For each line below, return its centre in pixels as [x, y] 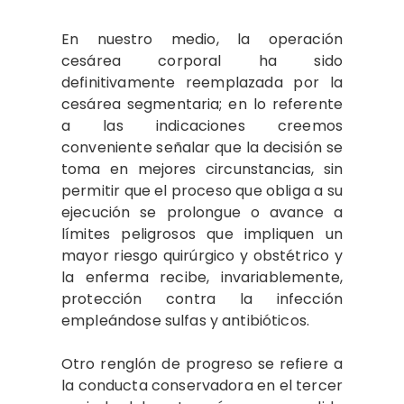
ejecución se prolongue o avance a [202, 212]
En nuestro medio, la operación [202, 39]
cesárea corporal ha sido [202, 61]
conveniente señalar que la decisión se [202, 147]
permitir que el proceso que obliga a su [202, 191]
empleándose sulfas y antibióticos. [186, 321]
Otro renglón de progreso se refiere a [202, 364]
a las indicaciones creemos [202, 126]
